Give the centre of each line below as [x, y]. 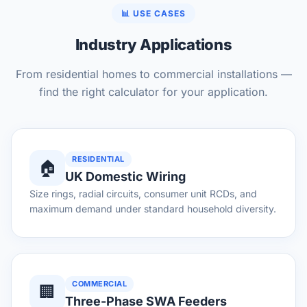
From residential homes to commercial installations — [153, 74]
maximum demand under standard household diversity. [153, 209]
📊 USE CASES [153, 13]
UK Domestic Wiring [125, 176]
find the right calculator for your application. [153, 92]
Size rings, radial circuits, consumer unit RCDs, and [143, 194]
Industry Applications [153, 45]
